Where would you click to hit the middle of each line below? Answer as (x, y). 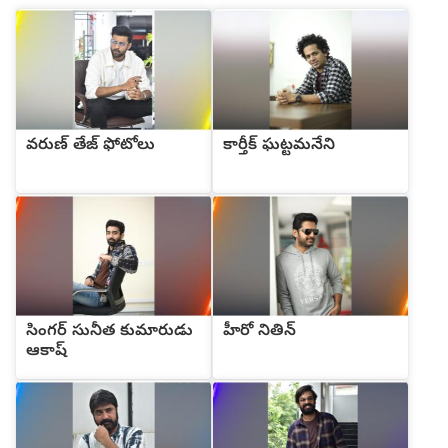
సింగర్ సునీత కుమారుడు (109, 332)
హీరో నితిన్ (259, 332)
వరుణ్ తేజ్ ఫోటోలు (90, 146)
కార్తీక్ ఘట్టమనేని (279, 146)
